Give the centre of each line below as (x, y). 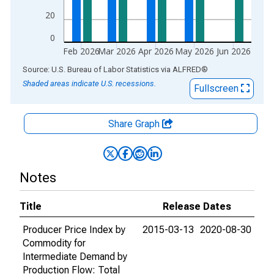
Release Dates (197, 206)
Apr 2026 (156, 51)
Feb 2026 (82, 51)
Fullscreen (217, 88)
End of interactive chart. (61, 69)
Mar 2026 (117, 51)
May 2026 (194, 51)
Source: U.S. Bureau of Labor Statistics (91, 69)
